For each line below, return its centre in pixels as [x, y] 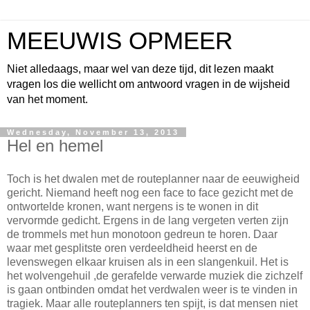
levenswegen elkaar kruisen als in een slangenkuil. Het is [148, 262]
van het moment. [47, 99]
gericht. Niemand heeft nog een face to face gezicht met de [150, 192]
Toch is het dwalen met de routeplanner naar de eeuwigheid [153, 179]
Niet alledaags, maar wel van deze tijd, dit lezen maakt [140, 69]
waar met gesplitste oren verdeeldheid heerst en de [132, 248]
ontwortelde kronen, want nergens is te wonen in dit [133, 206]
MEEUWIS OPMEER [120, 41]
